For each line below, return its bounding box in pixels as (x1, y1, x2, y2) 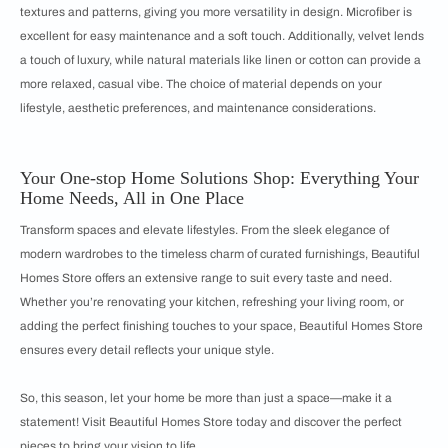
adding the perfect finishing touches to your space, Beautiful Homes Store (20, 319, 423, 334)
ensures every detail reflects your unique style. (20, 343, 274, 358)
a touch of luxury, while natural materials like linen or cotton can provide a (20, 53, 421, 68)
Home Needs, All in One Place (20, 188, 244, 209)
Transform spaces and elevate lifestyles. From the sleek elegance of (20, 223, 389, 238)
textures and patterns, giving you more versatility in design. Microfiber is (20, 5, 412, 20)
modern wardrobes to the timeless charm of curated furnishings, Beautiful (20, 247, 420, 262)
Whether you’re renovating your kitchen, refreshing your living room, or (20, 295, 404, 310)
